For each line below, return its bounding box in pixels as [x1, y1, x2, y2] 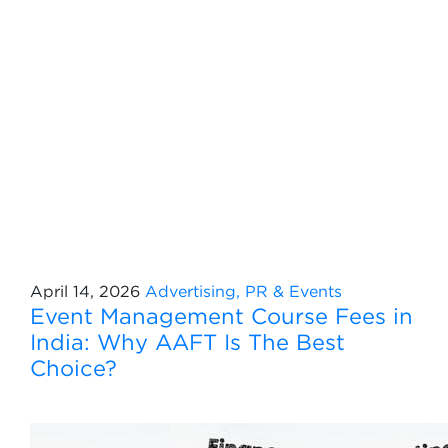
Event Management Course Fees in [30, 304, 413, 328]
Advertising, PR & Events [145, 282, 342, 300]
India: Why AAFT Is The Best [30, 330, 345, 354]
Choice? [30, 356, 117, 380]
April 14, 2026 [30, 282, 140, 300]
